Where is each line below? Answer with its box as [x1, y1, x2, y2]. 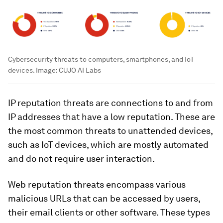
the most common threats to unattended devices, [8, 125, 213, 136]
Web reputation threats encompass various [8, 179, 186, 190]
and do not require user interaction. [8, 153, 155, 164]
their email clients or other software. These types [8, 207, 210, 218]
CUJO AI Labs [59, 66, 101, 74]
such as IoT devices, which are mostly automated [8, 139, 209, 150]
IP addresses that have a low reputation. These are [8, 111, 215, 122]
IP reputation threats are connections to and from [8, 97, 213, 108]
